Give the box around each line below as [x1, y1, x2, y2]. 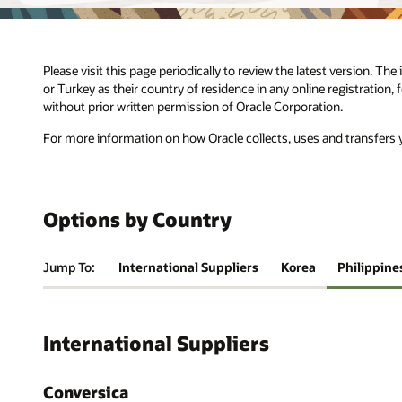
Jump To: [43, 258, 95, 275]
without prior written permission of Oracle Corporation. [43, 97, 343, 115]
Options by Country [43, 206, 232, 232]
